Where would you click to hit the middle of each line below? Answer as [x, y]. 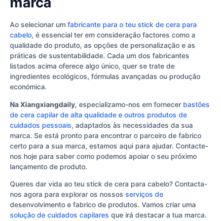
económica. [28, 87]
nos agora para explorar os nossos [68, 194]
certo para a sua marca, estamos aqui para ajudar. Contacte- [109, 146]
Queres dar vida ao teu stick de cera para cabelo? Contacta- [109, 184]
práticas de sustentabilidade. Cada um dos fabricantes [100, 56]
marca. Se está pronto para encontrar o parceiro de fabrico [106, 135]
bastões [196, 104]
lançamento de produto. [49, 166]
